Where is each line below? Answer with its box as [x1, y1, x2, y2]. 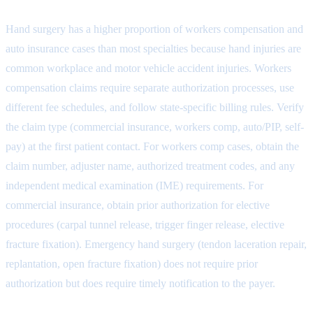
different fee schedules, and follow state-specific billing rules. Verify [6, 101, 304, 113]
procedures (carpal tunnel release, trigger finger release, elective [6, 218, 284, 231]
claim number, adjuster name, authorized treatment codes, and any [6, 159, 295, 172]
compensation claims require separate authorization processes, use [6, 81, 294, 94]
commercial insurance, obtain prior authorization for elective [6, 198, 270, 211]
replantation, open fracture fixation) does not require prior [6, 257, 258, 270]
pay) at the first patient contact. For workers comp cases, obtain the [6, 140, 299, 152]
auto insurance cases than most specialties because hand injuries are [6, 42, 301, 54]
